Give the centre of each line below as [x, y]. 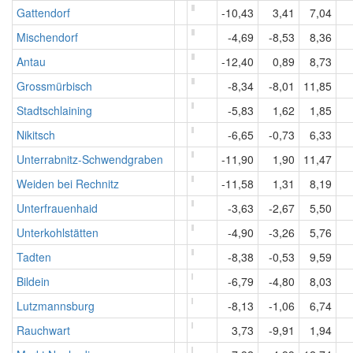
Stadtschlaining [54, 110]
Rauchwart [43, 330]
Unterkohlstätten [58, 232]
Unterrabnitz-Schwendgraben [90, 159]
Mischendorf [47, 37]
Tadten [34, 257]
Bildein [33, 281]
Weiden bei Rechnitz [68, 184]
